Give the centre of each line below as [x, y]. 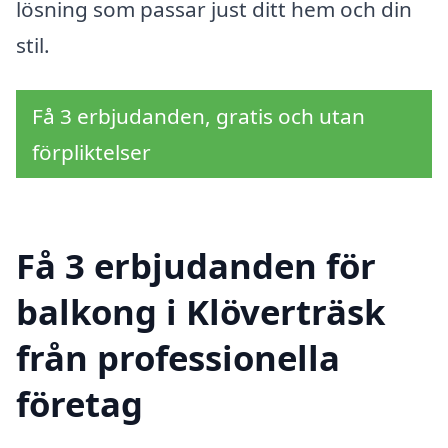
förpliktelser [91, 152]
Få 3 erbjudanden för [196, 266]
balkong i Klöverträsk [200, 312]
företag [79, 404]
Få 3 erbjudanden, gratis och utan [198, 116]
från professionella [178, 358]
